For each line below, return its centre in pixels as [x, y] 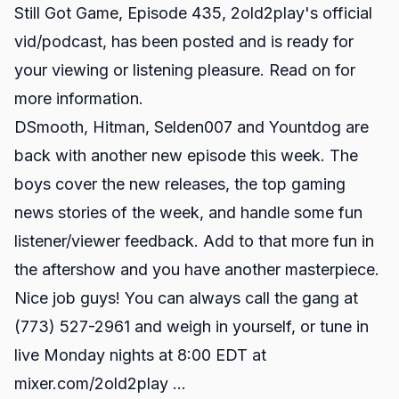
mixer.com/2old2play [91, 383]
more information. [79, 98]
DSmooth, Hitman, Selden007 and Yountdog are [191, 127]
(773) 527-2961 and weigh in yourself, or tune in [191, 326]
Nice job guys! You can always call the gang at [186, 298]
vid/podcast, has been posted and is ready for [184, 41]
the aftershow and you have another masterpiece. [197, 269]
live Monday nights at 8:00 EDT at [140, 355]
